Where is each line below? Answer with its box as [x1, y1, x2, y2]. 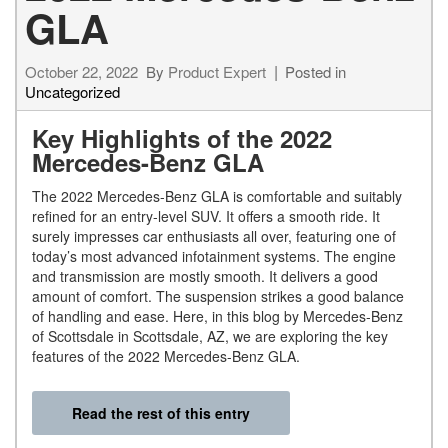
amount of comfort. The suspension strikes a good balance [32, 285, 404, 306]
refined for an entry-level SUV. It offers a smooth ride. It [32, 205, 380, 226]
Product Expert [168, 60, 266, 82]
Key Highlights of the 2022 [32, 120, 332, 155]
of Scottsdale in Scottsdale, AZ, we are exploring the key [32, 325, 388, 346]
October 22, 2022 [25, 60, 138, 82]
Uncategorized [25, 80, 120, 102]
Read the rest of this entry [72, 402, 250, 423]
